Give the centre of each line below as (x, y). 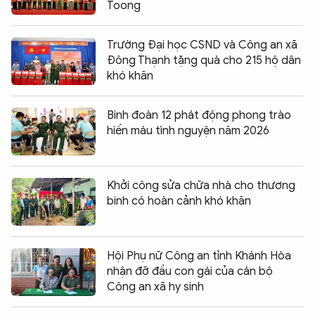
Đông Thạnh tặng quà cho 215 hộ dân (204, 60)
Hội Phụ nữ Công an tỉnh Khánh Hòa (199, 256)
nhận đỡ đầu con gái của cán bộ (190, 271)
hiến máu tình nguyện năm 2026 (188, 130)
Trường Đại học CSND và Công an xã (202, 45)
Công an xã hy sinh (155, 287)
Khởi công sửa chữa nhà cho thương (201, 185)
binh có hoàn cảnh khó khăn (179, 201)
